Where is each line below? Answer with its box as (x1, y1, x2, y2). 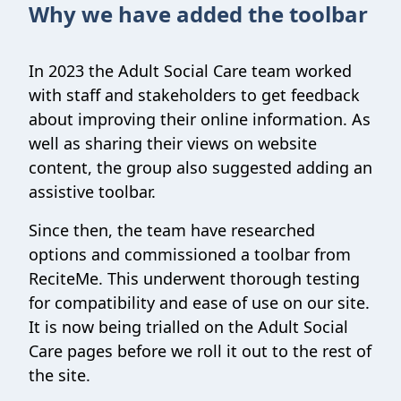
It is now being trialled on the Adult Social (29, 316, 348, 337)
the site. (29, 364, 90, 386)
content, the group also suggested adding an (29, 157, 372, 178)
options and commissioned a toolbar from (29, 243, 351, 265)
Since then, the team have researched (29, 219, 315, 241)
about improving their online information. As (29, 108, 371, 130)
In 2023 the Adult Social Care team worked (29, 60, 352, 81)
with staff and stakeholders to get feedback (29, 84, 360, 106)
